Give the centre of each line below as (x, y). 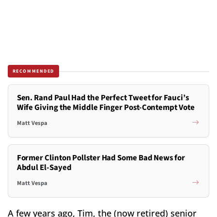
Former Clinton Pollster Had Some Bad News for (101, 158)
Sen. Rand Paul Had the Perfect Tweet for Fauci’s (103, 98)
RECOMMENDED (33, 71)
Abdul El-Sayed (44, 168)
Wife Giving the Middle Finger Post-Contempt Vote (106, 108)
